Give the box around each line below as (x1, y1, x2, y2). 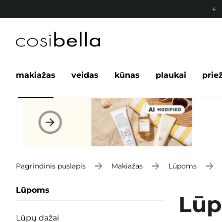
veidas (71, 70, 99, 80)
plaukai (156, 70, 186, 80)
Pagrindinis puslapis (16, 161, 86, 170)
